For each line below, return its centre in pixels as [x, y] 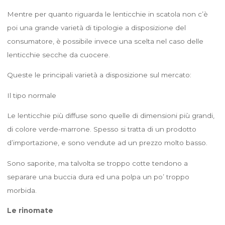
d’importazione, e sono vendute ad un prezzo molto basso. [107, 142]
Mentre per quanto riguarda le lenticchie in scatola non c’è [107, 14]
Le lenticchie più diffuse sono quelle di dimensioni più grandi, [110, 115]
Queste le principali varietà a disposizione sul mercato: [99, 75]
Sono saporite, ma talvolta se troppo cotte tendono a [97, 163]
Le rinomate [30, 210]
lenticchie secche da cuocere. [58, 54]
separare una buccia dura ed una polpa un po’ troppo [98, 177]
